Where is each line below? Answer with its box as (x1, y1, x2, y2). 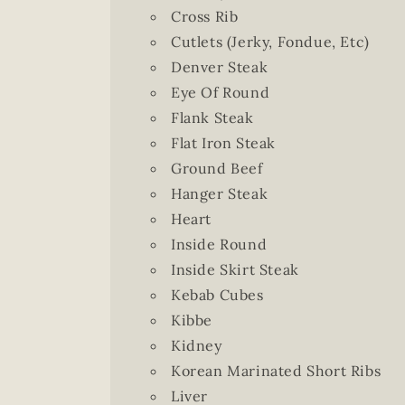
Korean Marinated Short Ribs (171, 362, 381, 380)
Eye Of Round (171, 83, 270, 101)
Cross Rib (171, 7, 239, 25)
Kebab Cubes (171, 286, 264, 304)
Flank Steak (171, 108, 254, 127)
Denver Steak (171, 58, 268, 76)
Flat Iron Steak (171, 134, 276, 152)
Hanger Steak (171, 184, 268, 202)
